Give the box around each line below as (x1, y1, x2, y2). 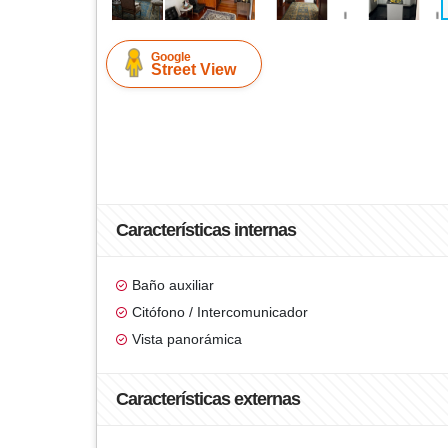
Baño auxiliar (132, 277, 214, 293)
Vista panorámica (132, 331, 242, 347)
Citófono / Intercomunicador (132, 304, 308, 320)
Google (151, 50, 191, 64)
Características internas (116, 220, 296, 240)
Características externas (116, 389, 300, 409)
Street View (151, 61, 236, 78)
